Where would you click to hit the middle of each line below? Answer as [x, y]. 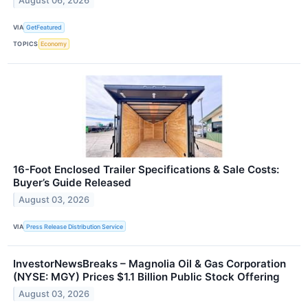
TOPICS [26, 44]
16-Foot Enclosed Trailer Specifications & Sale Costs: [146, 169]
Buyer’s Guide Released [72, 182]
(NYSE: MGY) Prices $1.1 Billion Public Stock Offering [146, 277]
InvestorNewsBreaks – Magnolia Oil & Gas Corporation [150, 264]
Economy [54, 44]
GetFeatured [44, 27]
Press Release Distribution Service [75, 226]
